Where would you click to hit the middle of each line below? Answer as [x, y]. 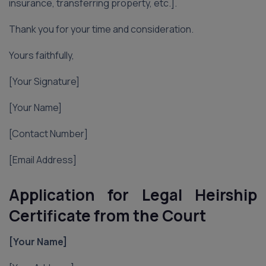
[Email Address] [43, 160]
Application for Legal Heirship [133, 195]
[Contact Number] [48, 134]
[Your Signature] [44, 81]
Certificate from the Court [107, 216]
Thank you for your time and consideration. [101, 29]
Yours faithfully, [42, 55]
